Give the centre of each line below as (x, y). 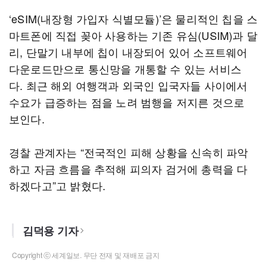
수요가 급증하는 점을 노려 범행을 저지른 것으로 (127, 102)
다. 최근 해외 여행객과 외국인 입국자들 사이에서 (128, 85)
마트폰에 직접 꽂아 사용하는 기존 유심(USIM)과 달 (133, 35)
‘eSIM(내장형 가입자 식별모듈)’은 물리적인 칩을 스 (133, 18)
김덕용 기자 (51, 231)
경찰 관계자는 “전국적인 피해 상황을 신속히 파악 (129, 152)
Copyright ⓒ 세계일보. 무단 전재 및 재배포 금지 (86, 255)
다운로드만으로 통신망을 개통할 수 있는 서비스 (125, 69)
